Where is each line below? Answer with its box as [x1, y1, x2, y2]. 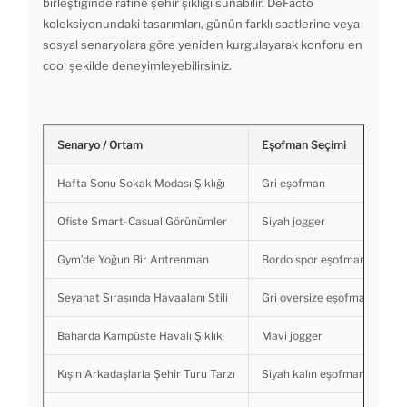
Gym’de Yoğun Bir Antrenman [57, 253, 209, 267]
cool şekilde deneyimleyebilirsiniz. [43, 58, 232, 74]
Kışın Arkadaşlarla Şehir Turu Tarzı [57, 367, 235, 382]
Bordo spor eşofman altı [262, 253, 385, 267]
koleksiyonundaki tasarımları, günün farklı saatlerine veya [43, 16, 360, 32]
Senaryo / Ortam [57, 138, 143, 153]
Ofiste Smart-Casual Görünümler [57, 214, 227, 229]
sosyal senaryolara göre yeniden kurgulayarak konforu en [43, 37, 362, 53]
